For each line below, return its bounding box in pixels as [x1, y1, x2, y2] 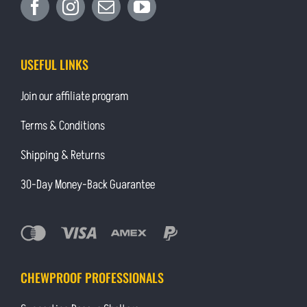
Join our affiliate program [20, 87, 128, 105]
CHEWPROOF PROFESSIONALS [20, 267, 164, 286]
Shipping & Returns [20, 146, 105, 164]
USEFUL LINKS [20, 54, 88, 73]
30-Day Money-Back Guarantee [20, 175, 155, 193]
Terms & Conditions [20, 116, 105, 134]
